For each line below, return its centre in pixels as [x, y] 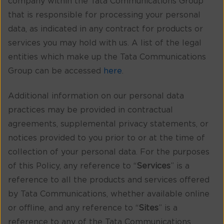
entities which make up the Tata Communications [107, 57]
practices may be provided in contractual [90, 110]
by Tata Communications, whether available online [109, 194]
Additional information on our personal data [96, 96]
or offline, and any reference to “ [73, 208]
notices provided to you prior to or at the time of [106, 138]
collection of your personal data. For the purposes [109, 152]
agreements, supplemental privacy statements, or [108, 124]
